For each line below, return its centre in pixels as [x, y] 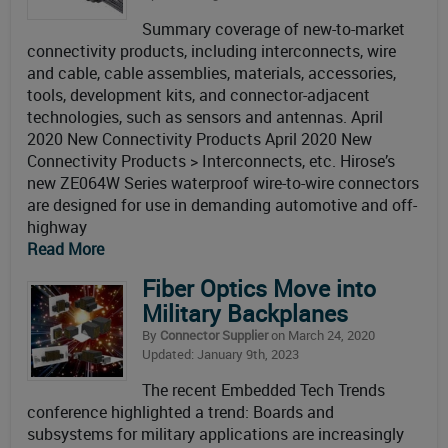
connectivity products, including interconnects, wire [211, 51]
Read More [65, 249]
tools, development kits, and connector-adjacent [198, 95]
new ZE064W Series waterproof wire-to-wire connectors [223, 183]
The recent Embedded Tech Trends [263, 390]
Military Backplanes [245, 313]
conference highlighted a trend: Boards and [180, 412]
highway [57, 227]
